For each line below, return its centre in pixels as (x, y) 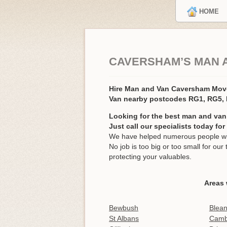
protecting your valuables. (150, 157)
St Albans (124, 219)
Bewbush (124, 208)
